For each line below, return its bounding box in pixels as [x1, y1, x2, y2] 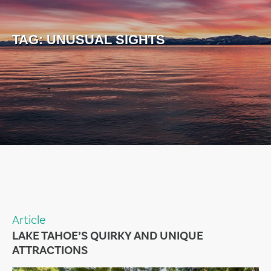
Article [12, 212, 45, 227]
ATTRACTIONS [12, 243, 88, 258]
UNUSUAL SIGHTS [47, 32, 165, 47]
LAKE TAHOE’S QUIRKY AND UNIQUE [12, 228, 203, 243]
